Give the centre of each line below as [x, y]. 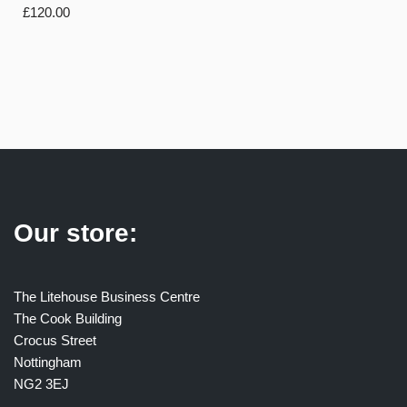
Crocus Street [55, 340]
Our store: [75, 233]
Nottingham [48, 362]
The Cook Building [68, 318]
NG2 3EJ [41, 383]
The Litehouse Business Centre [107, 296]
